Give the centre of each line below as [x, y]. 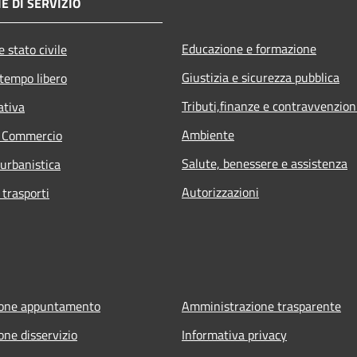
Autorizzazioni [220, 192]
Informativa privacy [234, 334]
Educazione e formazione [249, 48]
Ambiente [208, 134]
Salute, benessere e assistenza [265, 163]
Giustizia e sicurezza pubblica [261, 77]
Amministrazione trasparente [261, 306]
